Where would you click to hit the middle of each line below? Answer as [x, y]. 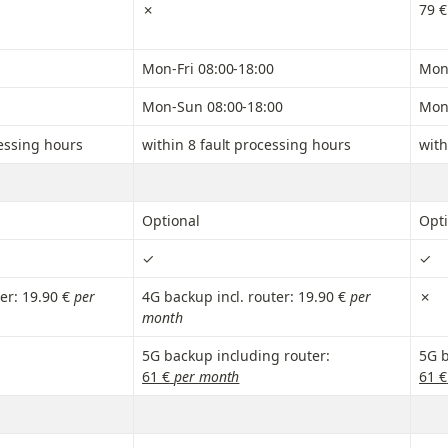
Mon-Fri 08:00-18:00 [208, 69]
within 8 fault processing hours [246, 145]
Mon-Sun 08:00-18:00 [213, 107]
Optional [171, 221]
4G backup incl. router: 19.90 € [244, 297]
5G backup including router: [236, 356]
